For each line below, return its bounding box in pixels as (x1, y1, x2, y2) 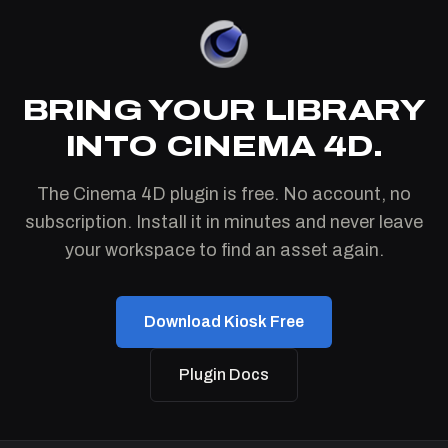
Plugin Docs (179, 365, 269, 383)
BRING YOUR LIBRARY (22, 93, 426, 126)
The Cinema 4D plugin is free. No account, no (37, 183, 411, 204)
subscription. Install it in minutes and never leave (25, 211, 423, 232)
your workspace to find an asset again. (64, 239, 384, 260)
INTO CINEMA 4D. (65, 129, 383, 162)
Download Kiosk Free (144, 312, 304, 330)
